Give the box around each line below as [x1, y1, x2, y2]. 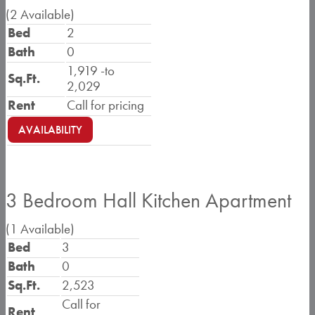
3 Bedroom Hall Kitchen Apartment [6, 187, 291, 214]
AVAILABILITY [18, 122, 82, 137]
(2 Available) [6, 6, 75, 23]
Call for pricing [67, 96, 144, 114]
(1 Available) [6, 220, 75, 238]
